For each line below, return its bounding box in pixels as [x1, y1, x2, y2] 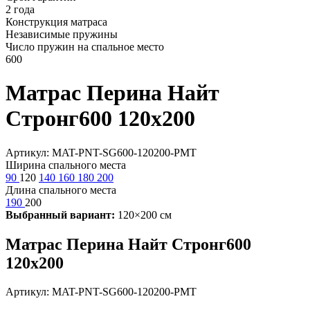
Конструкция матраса [6, 15, 107, 28]
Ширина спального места [6, 158, 126, 171]
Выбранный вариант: [6, 208, 115, 221]
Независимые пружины [6, 28, 118, 40]
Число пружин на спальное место [6, 40, 164, 53]
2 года [6, 3, 35, 15]
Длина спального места [6, 183, 116, 196]
